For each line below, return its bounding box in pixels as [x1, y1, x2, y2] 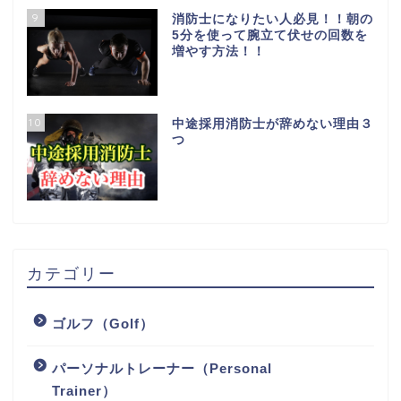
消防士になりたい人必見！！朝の [171, 13, 373, 27]
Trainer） [52, 382, 116, 398]
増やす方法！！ [171, 45, 266, 59]
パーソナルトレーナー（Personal [52, 360, 272, 376]
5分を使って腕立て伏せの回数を [171, 29, 368, 43]
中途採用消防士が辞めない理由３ [171, 117, 373, 132]
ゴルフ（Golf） [52, 315, 154, 331]
